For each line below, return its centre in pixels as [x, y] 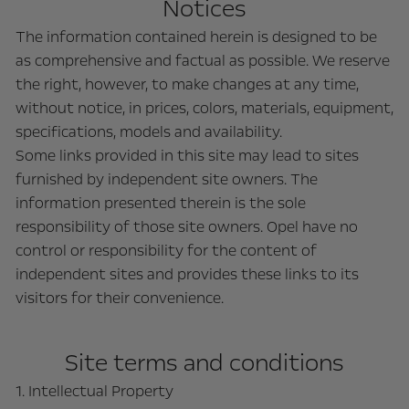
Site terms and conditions [204, 363]
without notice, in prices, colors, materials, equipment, [204, 108]
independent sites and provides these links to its [187, 274]
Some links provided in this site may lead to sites [187, 156]
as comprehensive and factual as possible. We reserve [202, 61]
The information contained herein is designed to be [196, 37]
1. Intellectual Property [94, 391]
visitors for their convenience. [119, 298]
